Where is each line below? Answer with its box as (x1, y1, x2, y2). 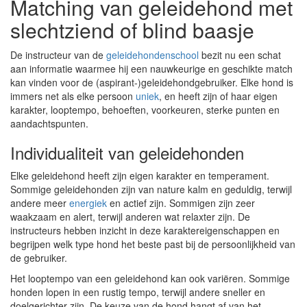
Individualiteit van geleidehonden (10, 140, 244, 164)
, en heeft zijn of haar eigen (159, 89, 278, 103)
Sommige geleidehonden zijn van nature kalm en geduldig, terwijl (10, 182, 292, 196)
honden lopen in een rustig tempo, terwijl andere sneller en (10, 285, 265, 299)
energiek (69, 196, 107, 210)
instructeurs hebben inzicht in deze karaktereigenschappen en (10, 223, 280, 237)
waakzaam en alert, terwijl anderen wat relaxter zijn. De (10, 210, 250, 223)
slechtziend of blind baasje (10, 15, 254, 45)
